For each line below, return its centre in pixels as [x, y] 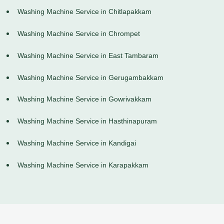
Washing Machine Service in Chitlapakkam [84, 12]
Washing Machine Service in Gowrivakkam [84, 99]
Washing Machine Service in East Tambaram [88, 55]
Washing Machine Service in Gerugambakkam [90, 77]
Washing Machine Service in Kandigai [77, 143]
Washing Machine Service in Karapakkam [83, 165]
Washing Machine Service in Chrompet [79, 34]
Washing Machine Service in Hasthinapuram [87, 121]
